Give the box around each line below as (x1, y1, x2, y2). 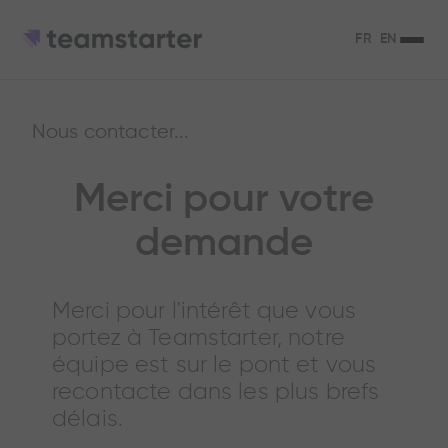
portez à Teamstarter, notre (52, 327, 345, 350)
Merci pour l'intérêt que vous (52, 300, 357, 323)
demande (135, 224, 313, 264)
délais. (52, 408, 123, 431)
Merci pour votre (74, 180, 374, 220)
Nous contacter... (32, 122, 190, 143)
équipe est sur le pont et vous (52, 354, 377, 377)
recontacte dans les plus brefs (52, 381, 380, 404)
